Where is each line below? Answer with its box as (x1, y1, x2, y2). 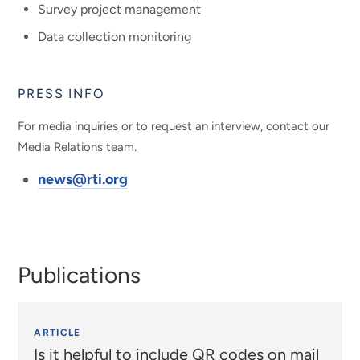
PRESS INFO (18, 86, 104, 102)
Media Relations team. (18, 139, 137, 154)
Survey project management (38, 2, 202, 18)
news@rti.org (38, 170, 129, 188)
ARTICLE (34, 326, 81, 338)
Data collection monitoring (38, 29, 192, 45)
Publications (18, 260, 141, 288)
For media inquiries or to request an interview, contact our (18, 118, 330, 133)
